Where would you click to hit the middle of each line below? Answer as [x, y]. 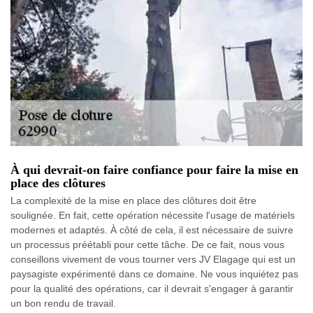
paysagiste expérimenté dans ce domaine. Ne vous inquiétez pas [154, 274]
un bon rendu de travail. [63, 303]
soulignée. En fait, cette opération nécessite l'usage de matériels [153, 215]
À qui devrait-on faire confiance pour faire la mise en [154, 170]
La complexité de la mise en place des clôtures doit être [133, 201]
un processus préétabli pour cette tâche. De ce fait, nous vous [147, 245]
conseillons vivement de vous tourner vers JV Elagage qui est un [153, 259]
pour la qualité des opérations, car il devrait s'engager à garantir [152, 289]
